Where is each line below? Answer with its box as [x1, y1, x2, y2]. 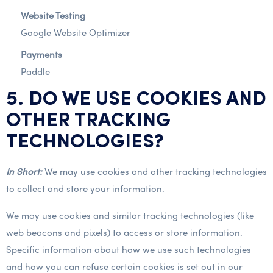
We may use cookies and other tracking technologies [42, 165, 267, 178]
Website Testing [21, 9, 85, 22]
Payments [21, 48, 62, 61]
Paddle [21, 65, 50, 78]
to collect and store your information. [6, 182, 165, 195]
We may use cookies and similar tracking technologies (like [6, 208, 254, 222]
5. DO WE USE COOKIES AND [6, 90, 266, 110]
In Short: [6, 165, 42, 178]
